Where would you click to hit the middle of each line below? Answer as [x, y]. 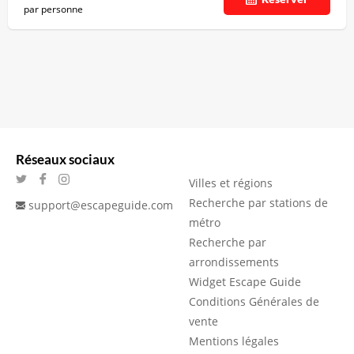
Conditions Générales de [254, 301]
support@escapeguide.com [101, 205]
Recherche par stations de [258, 203]
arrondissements [234, 262]
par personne [53, 9]
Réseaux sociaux [65, 159]
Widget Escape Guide [245, 282]
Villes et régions [231, 183]
